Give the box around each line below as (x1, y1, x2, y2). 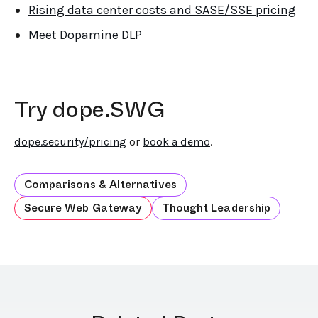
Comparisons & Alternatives (23, 176, 177, 192)
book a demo (143, 134, 210, 148)
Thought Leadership (161, 199, 271, 216)
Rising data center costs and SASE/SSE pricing (28, 1, 296, 18)
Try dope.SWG (14, 92, 165, 126)
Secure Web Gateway (23, 199, 143, 216)
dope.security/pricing (14, 134, 126, 148)
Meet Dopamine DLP (28, 26, 142, 43)
